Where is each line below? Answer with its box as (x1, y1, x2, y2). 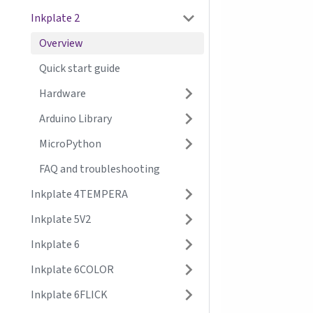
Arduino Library (39, 111, 112, 126)
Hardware (39, 86, 86, 101)
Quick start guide (39, 61, 120, 76)
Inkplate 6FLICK (31, 287, 108, 303)
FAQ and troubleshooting (39, 161, 160, 177)
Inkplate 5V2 (31, 212, 91, 227)
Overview (39, 36, 83, 51)
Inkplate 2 (31, 10, 80, 26)
